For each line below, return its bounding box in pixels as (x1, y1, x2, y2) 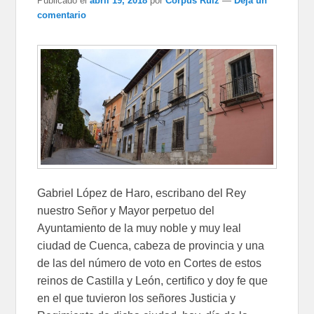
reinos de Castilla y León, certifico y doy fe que (37, 275, 268, 287)
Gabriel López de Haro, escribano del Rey (37, 187, 247, 200)
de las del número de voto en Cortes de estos (37, 257, 262, 270)
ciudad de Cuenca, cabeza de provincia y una (37, 240, 265, 252)
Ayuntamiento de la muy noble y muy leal (37, 222, 242, 235)
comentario (37, 9, 87, 20)
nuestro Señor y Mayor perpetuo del (37, 205, 215, 217)
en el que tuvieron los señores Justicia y (37, 292, 236, 305)
